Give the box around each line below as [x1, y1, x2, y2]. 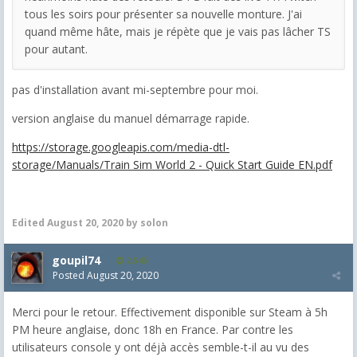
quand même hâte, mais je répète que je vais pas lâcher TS [25, 23, 331, 39]
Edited [12, 215, 47, 229]
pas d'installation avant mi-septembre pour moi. [12, 81, 258, 97]
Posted [53, 268, 87, 282]
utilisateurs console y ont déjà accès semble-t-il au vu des [12, 339, 309, 355]
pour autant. [25, 41, 88, 57]
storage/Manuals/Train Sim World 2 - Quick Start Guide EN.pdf [12, 156, 332, 172]
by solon [124, 215, 168, 229]
